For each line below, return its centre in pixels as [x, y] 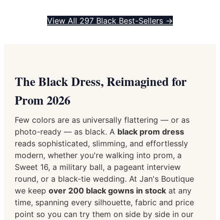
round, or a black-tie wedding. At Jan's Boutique [104, 179]
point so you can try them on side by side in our [104, 214]
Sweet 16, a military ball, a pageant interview [98, 167]
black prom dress [151, 131]
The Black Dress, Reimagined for [101, 81]
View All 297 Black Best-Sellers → [110, 20]
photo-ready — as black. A [66, 131]
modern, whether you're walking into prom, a [98, 155]
